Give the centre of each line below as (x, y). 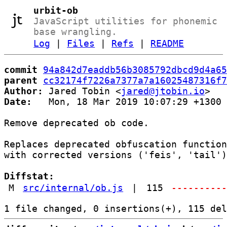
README (167, 43)
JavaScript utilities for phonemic (126, 21)
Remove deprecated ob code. (77, 123)
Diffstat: (29, 176)
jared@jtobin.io (163, 91)
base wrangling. (75, 32)
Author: (24, 91)
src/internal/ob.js (73, 188)
